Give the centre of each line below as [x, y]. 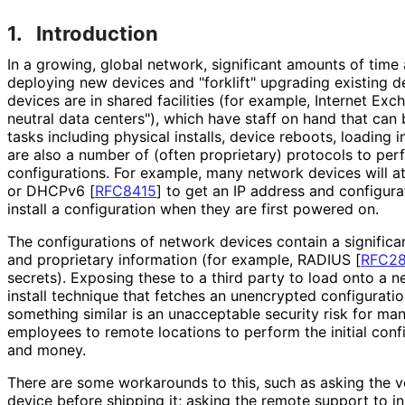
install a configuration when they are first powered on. [193, 208]
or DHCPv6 [48, 190]
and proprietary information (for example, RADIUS [181, 259]
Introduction [97, 33]
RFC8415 [126, 190]
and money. [46, 349]
